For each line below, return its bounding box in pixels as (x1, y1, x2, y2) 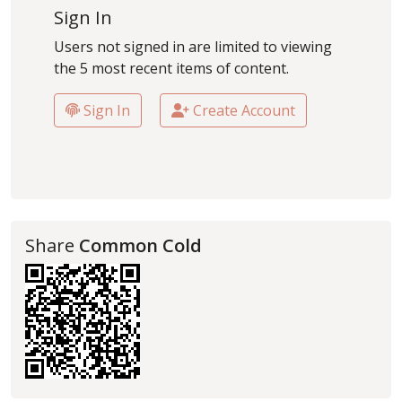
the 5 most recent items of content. (54, 58, 289, 79)
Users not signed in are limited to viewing (54, 37, 332, 57)
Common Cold (79, 233, 202, 258)
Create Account (189, 100, 295, 121)
